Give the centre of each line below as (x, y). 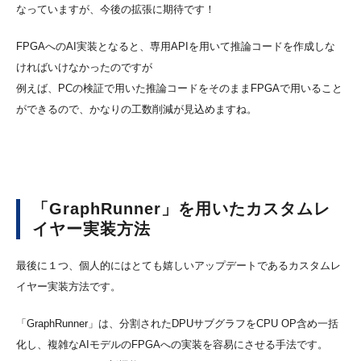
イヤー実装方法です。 (68, 286)
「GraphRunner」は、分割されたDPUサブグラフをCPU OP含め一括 (177, 323)
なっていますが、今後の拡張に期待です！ (116, 10)
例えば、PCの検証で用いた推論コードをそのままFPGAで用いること (179, 89)
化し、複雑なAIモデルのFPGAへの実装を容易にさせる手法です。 (172, 344)
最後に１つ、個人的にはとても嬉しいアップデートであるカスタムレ (178, 265)
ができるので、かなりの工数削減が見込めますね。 (137, 110)
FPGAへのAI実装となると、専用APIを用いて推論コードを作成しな (176, 47)
